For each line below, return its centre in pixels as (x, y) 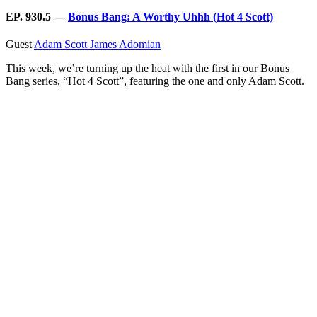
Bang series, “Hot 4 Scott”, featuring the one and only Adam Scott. (155, 81)
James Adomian (125, 44)
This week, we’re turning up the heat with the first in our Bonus (148, 68)
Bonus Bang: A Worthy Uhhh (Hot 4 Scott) (171, 16)
